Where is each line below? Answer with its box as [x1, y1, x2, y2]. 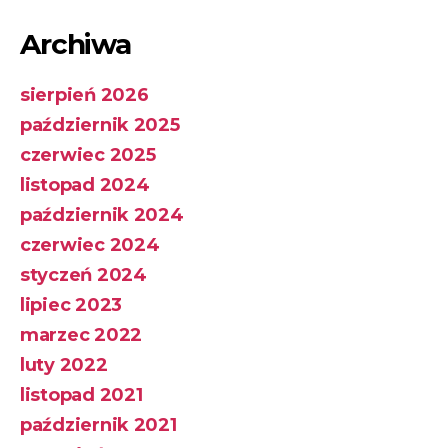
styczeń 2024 [20, 264, 147, 287]
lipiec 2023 [20, 294, 123, 317]
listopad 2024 [20, 174, 150, 197]
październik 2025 [20, 114, 180, 137]
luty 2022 [20, 354, 108, 377]
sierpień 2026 [20, 84, 149, 107]
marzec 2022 [20, 324, 143, 347]
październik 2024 [20, 204, 184, 227]
